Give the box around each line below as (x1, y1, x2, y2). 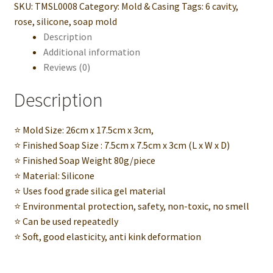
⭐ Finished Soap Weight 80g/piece (13, 154, 155, 166)
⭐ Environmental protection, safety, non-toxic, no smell (13, 199, 249, 212)
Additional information (43, 45, 140, 58)
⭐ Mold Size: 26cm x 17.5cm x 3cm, (13, 123, 154, 136)
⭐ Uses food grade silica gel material (13, 184, 166, 197)
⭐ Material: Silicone (13, 169, 94, 182)
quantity (13, 51, 49, 63)
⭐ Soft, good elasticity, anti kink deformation (13, 230, 201, 243)
